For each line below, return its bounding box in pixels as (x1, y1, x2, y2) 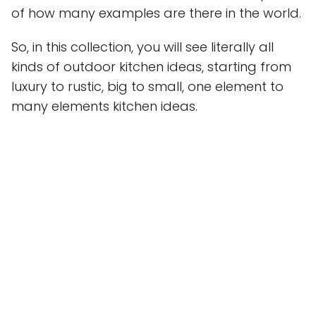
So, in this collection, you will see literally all (11, 38, 274, 56)
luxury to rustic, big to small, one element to (11, 78, 284, 96)
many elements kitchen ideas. (11, 97, 197, 116)
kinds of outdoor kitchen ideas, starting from (11, 58, 291, 76)
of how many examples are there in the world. (11, 4, 301, 23)
